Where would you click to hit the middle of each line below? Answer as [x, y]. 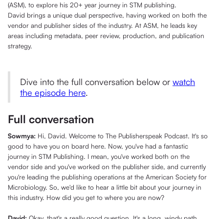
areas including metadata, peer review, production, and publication [106, 36]
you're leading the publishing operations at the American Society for [107, 177]
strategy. [20, 46]
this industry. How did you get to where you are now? [86, 197]
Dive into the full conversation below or [96, 82]
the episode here [53, 93]
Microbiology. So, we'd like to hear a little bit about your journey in [105, 187]
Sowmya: [23, 136]
